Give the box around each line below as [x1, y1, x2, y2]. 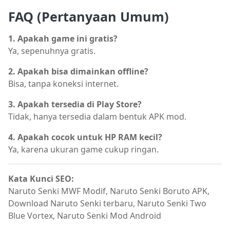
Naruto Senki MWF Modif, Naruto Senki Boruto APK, [8, 185, 209, 197]
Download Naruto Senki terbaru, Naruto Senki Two [8, 198, 206, 209]
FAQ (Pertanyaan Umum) [8, 8, 169, 26]
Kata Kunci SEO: [8, 173, 74, 185]
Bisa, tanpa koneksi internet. [8, 78, 119, 90]
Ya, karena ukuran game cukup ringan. [8, 144, 159, 156]
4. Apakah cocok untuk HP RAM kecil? [8, 131, 162, 143]
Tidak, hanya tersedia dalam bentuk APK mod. [8, 111, 186, 123]
